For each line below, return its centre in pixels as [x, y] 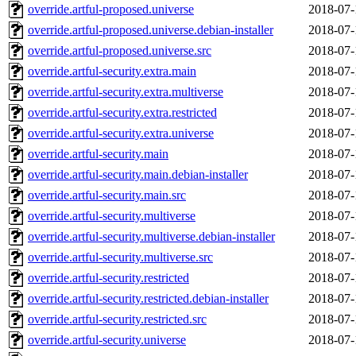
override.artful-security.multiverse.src [120, 257]
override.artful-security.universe [107, 340]
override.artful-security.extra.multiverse [126, 92]
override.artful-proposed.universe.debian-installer [151, 30]
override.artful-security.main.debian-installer [138, 175]
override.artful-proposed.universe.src [120, 51]
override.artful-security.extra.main [112, 72]
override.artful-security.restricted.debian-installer [148, 299]
